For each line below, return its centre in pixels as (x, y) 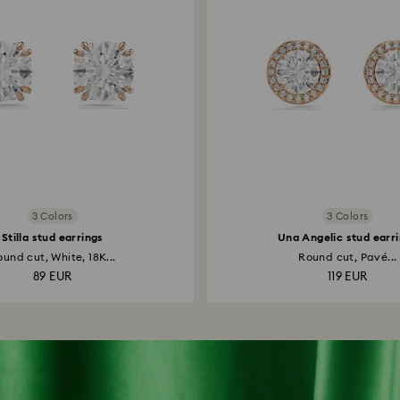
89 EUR (53, 277)
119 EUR (347, 277)
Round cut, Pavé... (348, 257)
